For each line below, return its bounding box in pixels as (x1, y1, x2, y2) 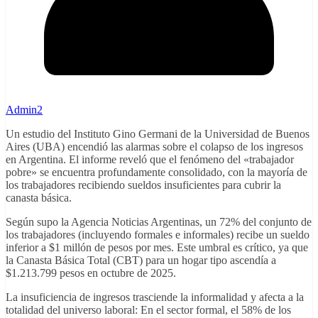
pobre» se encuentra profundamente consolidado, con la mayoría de (6, 166, 307, 179)
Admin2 (6, 104, 43, 116)
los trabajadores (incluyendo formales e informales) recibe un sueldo (6, 229, 309, 241)
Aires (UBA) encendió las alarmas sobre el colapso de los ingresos (6, 141, 303, 153)
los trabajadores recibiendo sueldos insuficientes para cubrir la (6, 179, 281, 192)
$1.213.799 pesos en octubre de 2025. (6, 267, 176, 280)
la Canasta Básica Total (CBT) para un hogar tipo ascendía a (6, 254, 276, 267)
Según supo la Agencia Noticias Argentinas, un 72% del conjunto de (6, 216, 312, 229)
